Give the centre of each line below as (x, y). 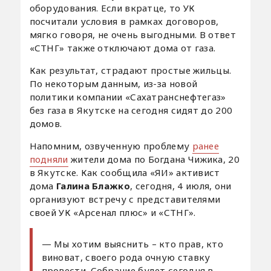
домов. (46, 124)
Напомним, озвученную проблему (111, 146)
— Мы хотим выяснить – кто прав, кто (132, 244)
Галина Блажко (93, 186)
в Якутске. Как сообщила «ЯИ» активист (125, 173)
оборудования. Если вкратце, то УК (112, 8)
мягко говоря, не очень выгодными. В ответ (132, 35)
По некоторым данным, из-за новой (113, 84)
